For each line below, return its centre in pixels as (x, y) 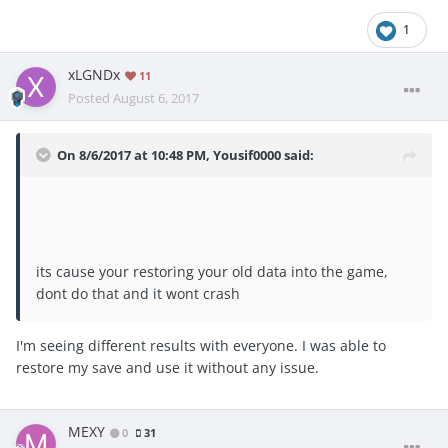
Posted (90, 98)
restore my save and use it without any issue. (167, 368)
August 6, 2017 (156, 98)
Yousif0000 (247, 155)
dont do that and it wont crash (138, 294)
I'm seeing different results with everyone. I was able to (201, 346)
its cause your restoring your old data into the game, (212, 272)
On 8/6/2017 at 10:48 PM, (135, 155)
